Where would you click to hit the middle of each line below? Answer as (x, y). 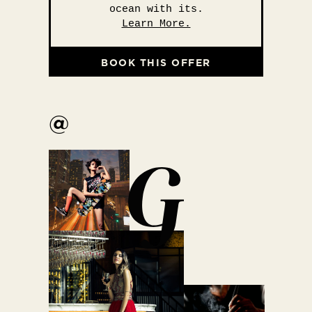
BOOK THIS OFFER (156, 62)
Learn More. (156, 24)
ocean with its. (156, 9)
